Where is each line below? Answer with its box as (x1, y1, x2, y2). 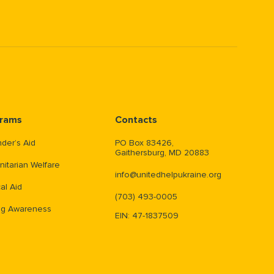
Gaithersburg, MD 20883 (115, 147, 209, 158)
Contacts (115, 114, 157, 127)
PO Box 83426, (115, 138, 174, 149)
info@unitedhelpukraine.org (115, 169, 221, 180)
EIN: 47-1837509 (115, 210, 179, 221)
